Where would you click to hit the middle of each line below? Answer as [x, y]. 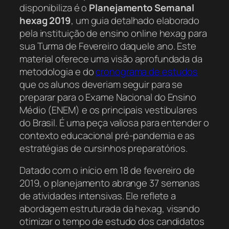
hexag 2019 [45, 20]
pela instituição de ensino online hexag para [113, 33]
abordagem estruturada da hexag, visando [110, 209]
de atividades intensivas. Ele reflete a [98, 196]
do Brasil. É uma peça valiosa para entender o [114, 122]
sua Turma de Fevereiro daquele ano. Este [108, 46]
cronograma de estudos [147, 71]
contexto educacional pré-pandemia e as [107, 135]
